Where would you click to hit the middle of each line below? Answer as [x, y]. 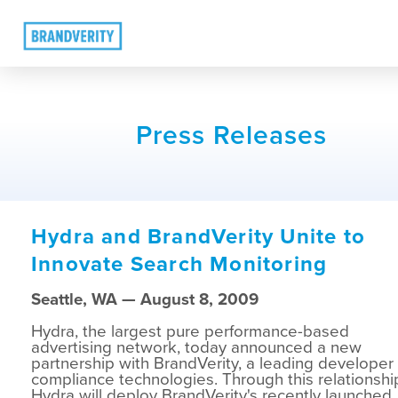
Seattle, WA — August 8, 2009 [145, 299]
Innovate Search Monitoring [179, 264]
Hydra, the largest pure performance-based [190, 331]
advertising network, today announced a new [196, 347]
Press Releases [231, 135]
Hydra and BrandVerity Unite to [199, 236]
